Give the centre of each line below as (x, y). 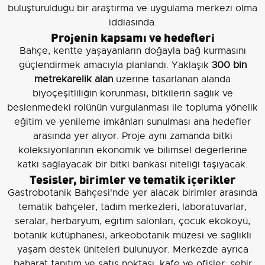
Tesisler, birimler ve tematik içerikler (132, 179)
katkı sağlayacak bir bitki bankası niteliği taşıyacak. (132, 165)
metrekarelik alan (74, 80)
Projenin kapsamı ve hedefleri (132, 37)
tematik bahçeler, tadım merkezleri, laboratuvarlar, (132, 207)
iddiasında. (132, 23)
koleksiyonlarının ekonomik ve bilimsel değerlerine (132, 151)
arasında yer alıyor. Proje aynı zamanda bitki (132, 136)
